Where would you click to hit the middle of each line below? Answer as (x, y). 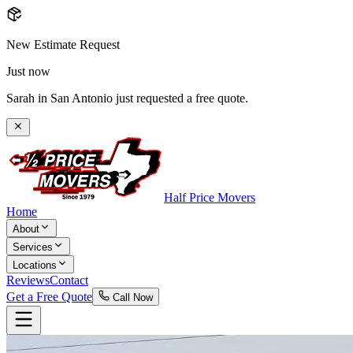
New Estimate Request (63, 45)
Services (33, 247)
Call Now (131, 297)
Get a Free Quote (49, 297)
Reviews (28, 280)
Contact (69, 280)
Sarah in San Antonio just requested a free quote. (127, 98)
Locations (35, 265)
